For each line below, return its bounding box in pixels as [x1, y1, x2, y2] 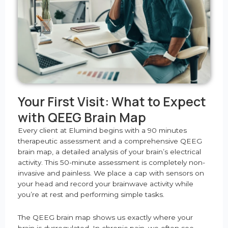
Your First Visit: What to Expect [18, 92, 206, 110]
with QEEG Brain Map [18, 108, 146, 126]
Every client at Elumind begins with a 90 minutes [18, 126, 187, 134]
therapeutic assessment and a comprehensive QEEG [18, 136, 202, 145]
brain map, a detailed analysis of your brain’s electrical [18, 147, 201, 156]
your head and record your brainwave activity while [18, 179, 193, 188]
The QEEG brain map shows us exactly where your [18, 213, 193, 221]
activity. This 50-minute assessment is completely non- [18, 158, 205, 166]
